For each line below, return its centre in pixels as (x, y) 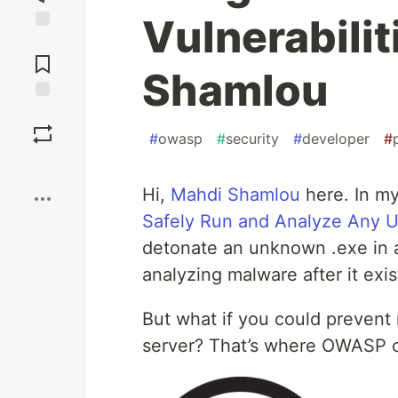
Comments (43, 57)
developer (336, 139)
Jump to (43, 42)
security (252, 139)
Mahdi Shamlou (235, 195)
